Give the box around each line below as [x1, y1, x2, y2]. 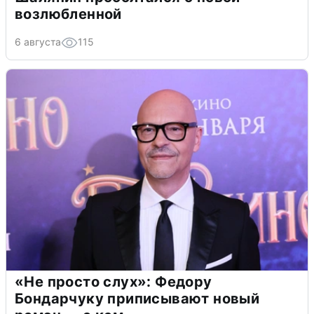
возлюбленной [15, 6, 122, 23]
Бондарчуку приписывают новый [15, 290, 260, 308]
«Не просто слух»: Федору [15, 273, 212, 291]
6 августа [15, 36, 61, 48]
